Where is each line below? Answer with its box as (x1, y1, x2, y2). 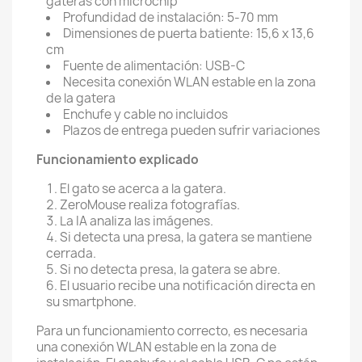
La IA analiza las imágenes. (60, 213, 213, 229)
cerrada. (46, 245, 96, 262)
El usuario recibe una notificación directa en (60, 277, 315, 294)
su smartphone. (46, 293, 137, 310)
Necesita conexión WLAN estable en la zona (63, 74, 316, 90)
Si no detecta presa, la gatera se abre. (60, 261, 280, 278)
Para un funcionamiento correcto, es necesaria (36, 322, 308, 339)
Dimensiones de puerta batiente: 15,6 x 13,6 (63, 25, 314, 42)
